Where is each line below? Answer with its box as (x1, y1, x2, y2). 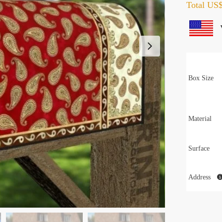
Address (188, 173, 213, 181)
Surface (188, 144, 210, 152)
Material (188, 114, 212, 122)
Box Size (188, 74, 214, 82)
